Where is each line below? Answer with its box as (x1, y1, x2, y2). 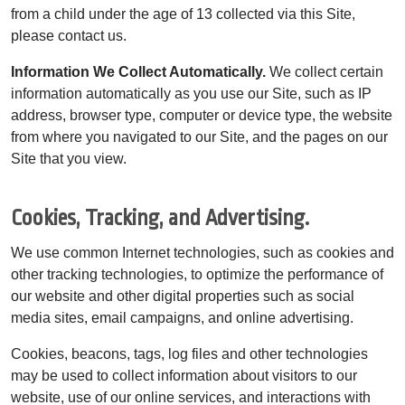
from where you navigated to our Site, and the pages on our (11, 128, 388, 145)
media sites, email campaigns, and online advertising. (11, 309, 353, 325)
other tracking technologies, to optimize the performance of (11, 266, 383, 282)
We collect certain (266, 63, 383, 80)
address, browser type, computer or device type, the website (11, 107, 392, 123)
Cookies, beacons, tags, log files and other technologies (11, 345, 368, 362)
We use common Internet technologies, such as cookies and (11, 244, 394, 260)
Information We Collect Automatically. (11, 63, 266, 80)
